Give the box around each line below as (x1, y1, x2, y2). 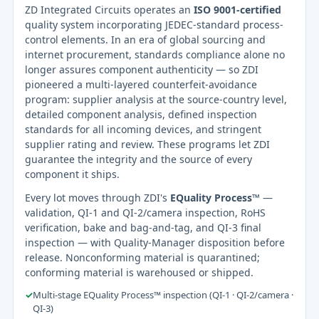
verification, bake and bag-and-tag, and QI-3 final (25, 220, 261, 234)
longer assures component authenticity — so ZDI (25, 62, 258, 76)
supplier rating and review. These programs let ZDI (25, 137, 270, 151)
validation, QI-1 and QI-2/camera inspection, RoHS (25, 205, 266, 219)
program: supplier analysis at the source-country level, (25, 92, 287, 106)
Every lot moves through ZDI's (25, 190, 170, 204)
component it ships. (25, 167, 120, 181)
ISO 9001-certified (194, 2, 281, 16)
